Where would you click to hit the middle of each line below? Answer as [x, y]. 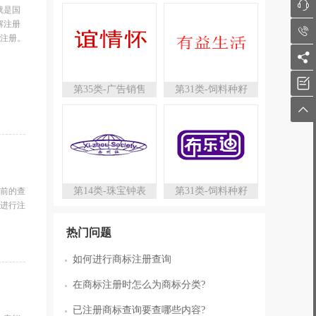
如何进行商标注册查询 [122, 259]
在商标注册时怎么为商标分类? [139, 285]
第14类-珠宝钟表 [109, 191]
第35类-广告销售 [109, 89]
